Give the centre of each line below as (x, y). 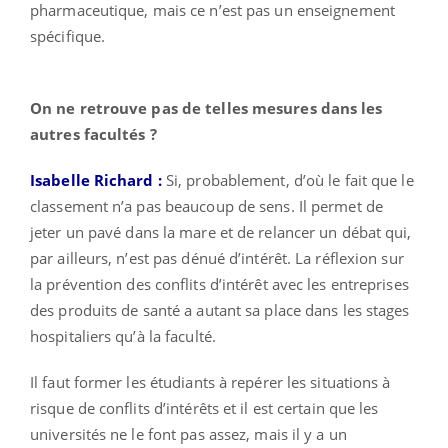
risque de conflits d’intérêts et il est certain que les (204, 408)
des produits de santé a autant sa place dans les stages (220, 310)
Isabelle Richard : (96, 180)
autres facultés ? (93, 134)
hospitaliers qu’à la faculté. (123, 336)
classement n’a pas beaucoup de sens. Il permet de (206, 206)
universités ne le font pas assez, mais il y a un (188, 434)
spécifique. (68, 36)
